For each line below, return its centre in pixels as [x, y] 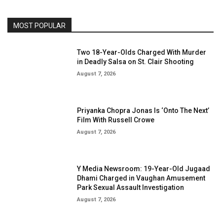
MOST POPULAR [39, 26]
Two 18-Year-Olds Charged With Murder [142, 53]
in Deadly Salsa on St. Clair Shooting [136, 62]
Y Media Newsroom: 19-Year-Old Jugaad [144, 168]
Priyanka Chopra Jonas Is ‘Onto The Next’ [143, 111]
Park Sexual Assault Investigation [131, 187]
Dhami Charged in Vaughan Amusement [141, 178]
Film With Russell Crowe [116, 120]
